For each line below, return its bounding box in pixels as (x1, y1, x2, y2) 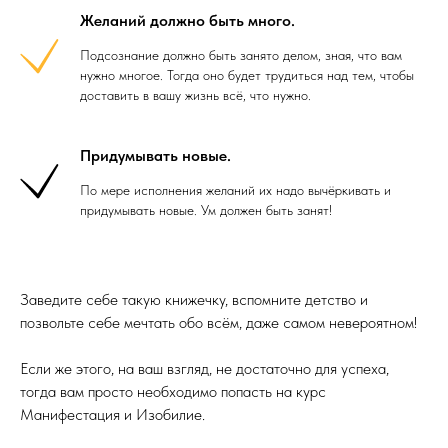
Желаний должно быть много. (80, 11, 295, 30)
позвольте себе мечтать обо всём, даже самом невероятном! (20, 313, 417, 332)
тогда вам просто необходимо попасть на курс (20, 382, 326, 401)
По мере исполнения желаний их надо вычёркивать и (80, 182, 391, 198)
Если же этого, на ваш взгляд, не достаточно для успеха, (20, 359, 389, 378)
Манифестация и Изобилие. (20, 405, 205, 424)
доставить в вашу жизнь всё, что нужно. (80, 87, 311, 103)
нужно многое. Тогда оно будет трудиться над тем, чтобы (80, 67, 414, 83)
